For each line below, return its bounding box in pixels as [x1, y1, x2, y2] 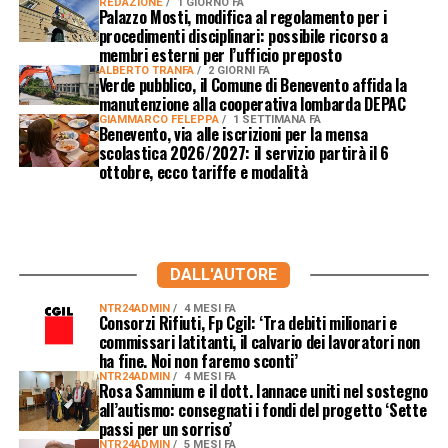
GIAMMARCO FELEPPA [98, 112, 222, 126]
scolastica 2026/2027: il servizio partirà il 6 [98, 140, 389, 165]
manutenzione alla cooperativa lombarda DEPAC [98, 91, 406, 116]
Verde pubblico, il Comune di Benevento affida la [98, 72, 407, 97]
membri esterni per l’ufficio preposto [98, 42, 342, 67]
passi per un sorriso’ [98, 416, 232, 441]
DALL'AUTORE [170, 264, 278, 284]
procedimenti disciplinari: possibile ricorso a [98, 23, 388, 48]
